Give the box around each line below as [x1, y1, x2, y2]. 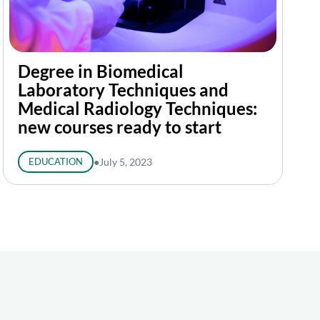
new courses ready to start [18, 116, 221, 137]
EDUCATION [28, 156, 83, 167]
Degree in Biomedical [18, 61, 184, 81]
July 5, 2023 [99, 156, 152, 168]
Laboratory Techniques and [18, 79, 229, 100]
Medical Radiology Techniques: [18, 98, 257, 119]
